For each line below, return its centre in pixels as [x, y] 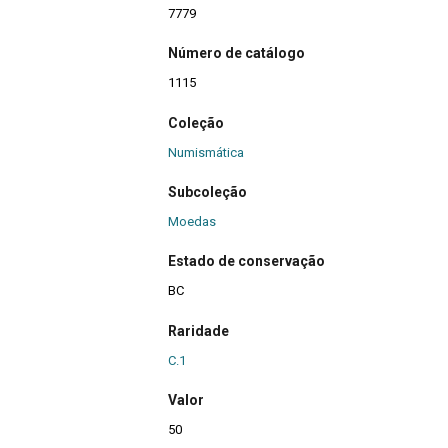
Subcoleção [207, 191]
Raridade [198, 330]
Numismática [206, 152]
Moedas [192, 221]
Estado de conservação [246, 261]
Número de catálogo [236, 53]
